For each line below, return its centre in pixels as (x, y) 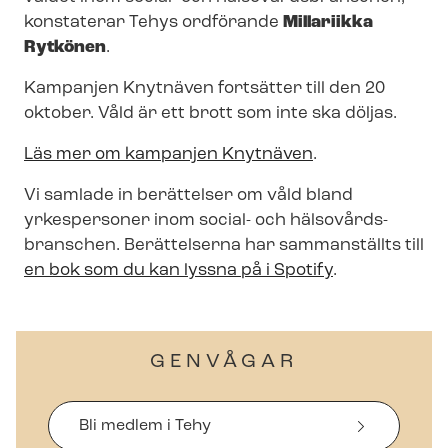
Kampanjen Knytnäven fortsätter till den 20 (204, 88)
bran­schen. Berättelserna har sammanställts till (224, 245)
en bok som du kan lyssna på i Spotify (178, 270)
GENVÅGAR (224, 361)
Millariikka (328, 22)
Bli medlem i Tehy (145, 425)
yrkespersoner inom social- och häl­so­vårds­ (206, 220)
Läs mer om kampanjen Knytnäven (168, 154)
